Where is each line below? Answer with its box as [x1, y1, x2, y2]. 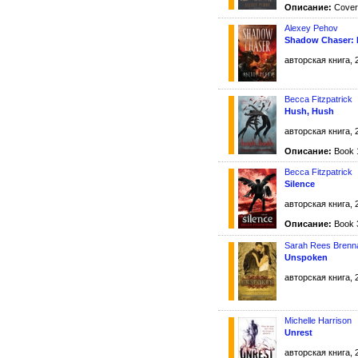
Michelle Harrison [284, 316, 352, 326]
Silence [284, 179, 315, 189]
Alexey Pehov [284, 22, 338, 33]
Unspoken [284, 252, 328, 262]
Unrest [284, 328, 312, 338]
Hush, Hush [284, 106, 334, 117]
